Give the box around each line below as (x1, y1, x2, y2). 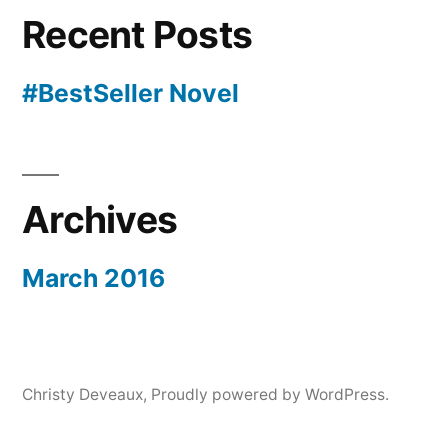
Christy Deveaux (22, 384, 143, 404)
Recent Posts (22, 11, 253, 57)
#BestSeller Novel (22, 77, 239, 108)
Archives (22, 196, 178, 242)
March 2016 (22, 262, 165, 293)
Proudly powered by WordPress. (151, 384, 389, 404)
